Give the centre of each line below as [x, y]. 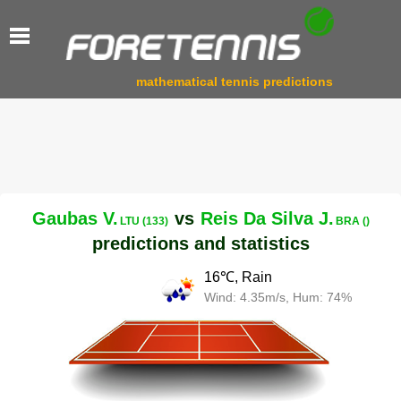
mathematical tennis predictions [235, 82]
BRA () [352, 221]
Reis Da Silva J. [267, 218]
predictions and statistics [200, 243]
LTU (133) [144, 221]
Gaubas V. [75, 218]
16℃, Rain [239, 277]
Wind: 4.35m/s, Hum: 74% [278, 298]
